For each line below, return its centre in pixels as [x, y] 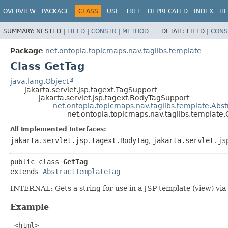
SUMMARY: [20, 31]
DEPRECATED [168, 11]
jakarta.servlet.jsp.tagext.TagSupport [91, 89]
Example [30, 207]
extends [26, 171]
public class [37, 162]
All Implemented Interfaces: [58, 129]
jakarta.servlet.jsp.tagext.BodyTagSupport [114, 97]
